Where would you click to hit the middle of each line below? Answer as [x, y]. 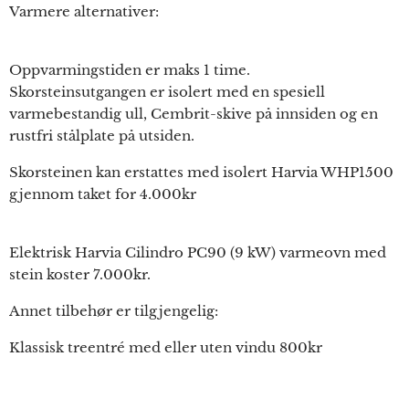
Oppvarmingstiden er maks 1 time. [130, 70]
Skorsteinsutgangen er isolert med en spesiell [167, 92]
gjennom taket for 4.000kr [103, 194]
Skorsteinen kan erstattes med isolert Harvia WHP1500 [201, 173]
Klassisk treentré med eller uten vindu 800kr [166, 348]
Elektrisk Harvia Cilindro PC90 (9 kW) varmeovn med [198, 253]
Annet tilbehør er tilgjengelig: [114, 311]
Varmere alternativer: [84, 12]
